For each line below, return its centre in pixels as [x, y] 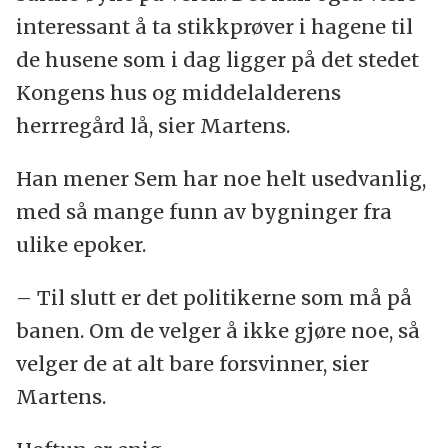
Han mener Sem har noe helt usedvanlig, [220, 179]
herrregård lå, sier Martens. [152, 126]
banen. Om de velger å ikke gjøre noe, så [217, 331]
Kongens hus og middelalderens [178, 93]
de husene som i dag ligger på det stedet [217, 60]
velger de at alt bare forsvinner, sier [192, 364]
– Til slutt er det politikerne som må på [213, 298]
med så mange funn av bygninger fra [203, 212]
